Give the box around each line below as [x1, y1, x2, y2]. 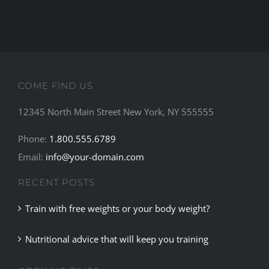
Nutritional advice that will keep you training [25, 232, 208, 245]
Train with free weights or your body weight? [25, 202, 210, 214]
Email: [17, 150, 46, 163]
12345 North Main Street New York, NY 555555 [17, 105, 214, 118]
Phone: [17, 132, 49, 145]
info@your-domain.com [45, 150, 144, 163]
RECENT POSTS [17, 176, 95, 188]
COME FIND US [17, 79, 93, 91]
